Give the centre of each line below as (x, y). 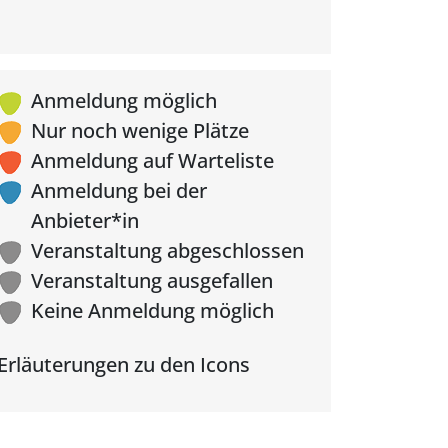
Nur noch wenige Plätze (140, 130)
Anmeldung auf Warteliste (152, 160)
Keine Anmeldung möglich (152, 310)
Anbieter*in (85, 220)
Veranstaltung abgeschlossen (167, 250)
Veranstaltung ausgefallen (152, 280)
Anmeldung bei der (119, 190)
